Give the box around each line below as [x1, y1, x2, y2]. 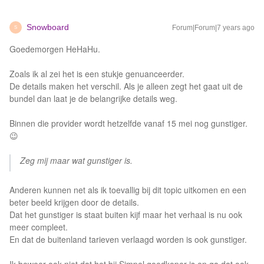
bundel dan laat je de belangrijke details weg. [9, 93, 177, 104]
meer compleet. [9, 221, 68, 233]
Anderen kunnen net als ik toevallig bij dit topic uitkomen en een [9, 184, 246, 196]
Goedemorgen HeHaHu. [9, 43, 100, 55]
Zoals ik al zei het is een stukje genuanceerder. [9, 68, 184, 80]
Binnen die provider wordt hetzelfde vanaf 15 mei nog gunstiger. [9, 117, 247, 129]
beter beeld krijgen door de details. [9, 196, 139, 208]
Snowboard [27, 22, 69, 32]
